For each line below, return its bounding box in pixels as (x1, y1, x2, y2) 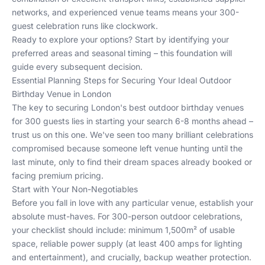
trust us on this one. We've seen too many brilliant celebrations (12, 130, 253, 140)
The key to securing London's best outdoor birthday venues (12, 102, 244, 112)
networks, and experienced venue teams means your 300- (12, 7, 239, 17)
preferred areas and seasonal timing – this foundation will (12, 48, 232, 58)
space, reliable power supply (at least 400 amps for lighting (12, 238, 243, 248)
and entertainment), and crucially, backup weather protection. (12, 252, 251, 262)
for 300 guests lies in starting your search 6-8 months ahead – (12, 116, 253, 126)
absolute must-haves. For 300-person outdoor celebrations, (12, 211, 243, 221)
